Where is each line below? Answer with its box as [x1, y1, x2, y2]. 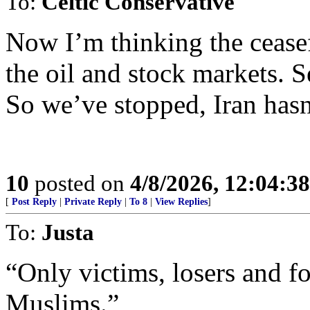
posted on [29, 170, 130, 196]
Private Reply [64, 197, 122, 207]
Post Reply [12, 197, 57, 207]
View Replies [155, 197, 208, 207]
